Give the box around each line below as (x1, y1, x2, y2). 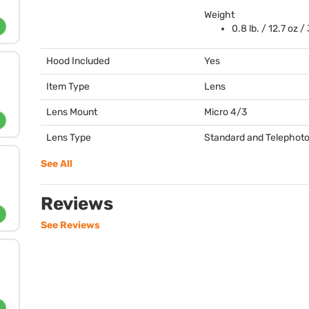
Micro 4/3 (204, 106, 247, 118)
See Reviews (41, 219, 100, 231)
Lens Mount (46, 106, 97, 118)
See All (41, 158, 72, 170)
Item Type (46, 81, 90, 92)
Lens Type (46, 132, 91, 143)
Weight (204, 9, 235, 21)
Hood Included (46, 55, 110, 67)
